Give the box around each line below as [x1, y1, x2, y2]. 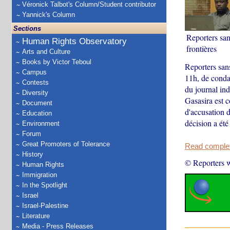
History [22, 150, 43, 158]
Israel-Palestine [22, 202, 68, 209]
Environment [22, 120, 60, 127]
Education [22, 109, 52, 117]
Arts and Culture [22, 48, 70, 55]
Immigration [22, 171, 57, 179]
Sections [13, 25, 41, 32]
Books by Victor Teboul [22, 58, 91, 66]
